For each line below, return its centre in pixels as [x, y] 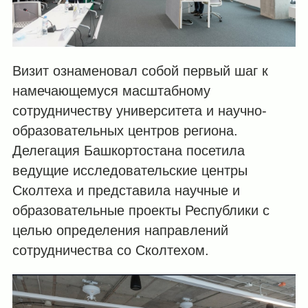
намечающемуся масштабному [111, 90]
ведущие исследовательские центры [130, 170]
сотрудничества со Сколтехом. [110, 250]
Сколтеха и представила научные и [126, 190]
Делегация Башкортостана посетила [128, 150]
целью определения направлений [120, 230]
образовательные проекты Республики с [141, 210]
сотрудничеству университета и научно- [139, 110]
